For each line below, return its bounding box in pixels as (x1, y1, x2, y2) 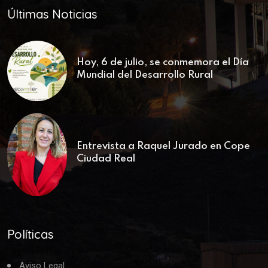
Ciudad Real (77, 153, 135, 164)
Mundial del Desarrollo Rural (77, 69, 213, 80)
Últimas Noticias (7, 7, 97, 22)
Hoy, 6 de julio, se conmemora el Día (77, 57, 249, 68)
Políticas (7, 226, 53, 242)
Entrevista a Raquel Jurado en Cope (77, 141, 250, 151)
